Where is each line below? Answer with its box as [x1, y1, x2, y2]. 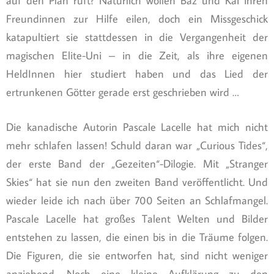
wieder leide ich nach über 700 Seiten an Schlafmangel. [6, 193, 268, 208]
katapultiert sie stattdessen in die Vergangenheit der [6, 30, 268, 45]
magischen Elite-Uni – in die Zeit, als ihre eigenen [6, 48, 268, 63]
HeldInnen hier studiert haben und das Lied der [6, 67, 268, 81]
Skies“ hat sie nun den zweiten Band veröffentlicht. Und [6, 175, 268, 190]
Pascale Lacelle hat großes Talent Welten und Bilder [6, 212, 268, 226]
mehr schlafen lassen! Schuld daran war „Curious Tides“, [6, 138, 268, 153]
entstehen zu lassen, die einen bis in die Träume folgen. [6, 230, 268, 245]
